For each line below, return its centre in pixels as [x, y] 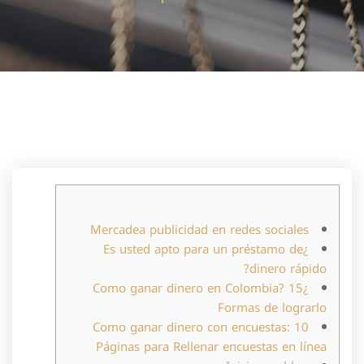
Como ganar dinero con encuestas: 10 [201, 327]
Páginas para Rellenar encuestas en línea [211, 347]
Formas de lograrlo [272, 308]
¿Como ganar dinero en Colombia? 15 [198, 288]
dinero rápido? [288, 269]
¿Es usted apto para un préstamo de [203, 249]
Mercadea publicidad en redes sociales [199, 230]
